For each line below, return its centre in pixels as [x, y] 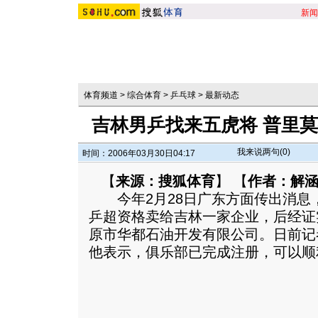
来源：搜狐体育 [165, 181]
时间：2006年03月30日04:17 [139, 153]
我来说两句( [260, 152]
